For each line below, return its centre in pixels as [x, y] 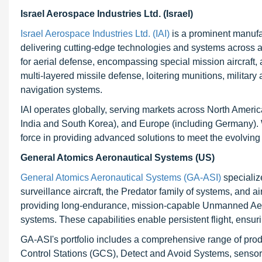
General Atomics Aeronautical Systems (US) [118, 158]
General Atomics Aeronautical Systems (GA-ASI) [122, 177]
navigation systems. [61, 90]
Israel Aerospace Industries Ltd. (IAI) [95, 34]
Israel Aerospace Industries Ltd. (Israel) [107, 14]
